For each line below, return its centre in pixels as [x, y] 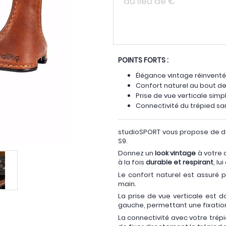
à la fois [132, 162]
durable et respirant [180, 162]
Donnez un [136, 153]
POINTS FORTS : [143, 60]
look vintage [175, 153]
